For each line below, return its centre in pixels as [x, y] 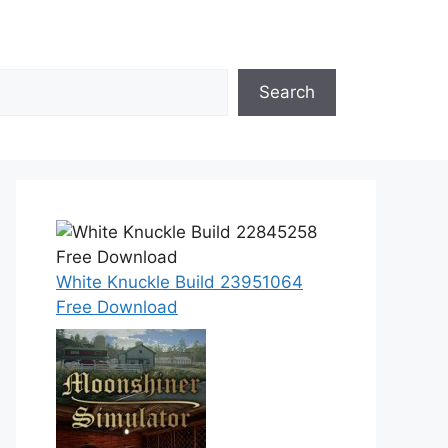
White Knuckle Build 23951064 [179, 282]
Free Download [117, 307]
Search [287, 92]
